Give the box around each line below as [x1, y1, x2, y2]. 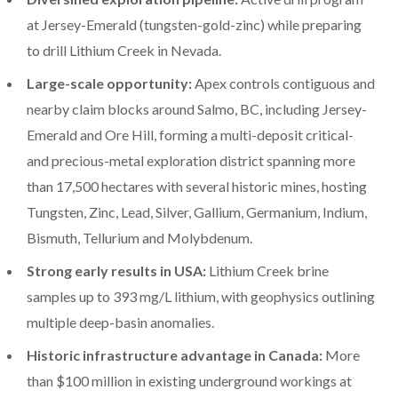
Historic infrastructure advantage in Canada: [27, 346, 322, 364]
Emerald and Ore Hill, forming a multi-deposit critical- [27, 126, 354, 144]
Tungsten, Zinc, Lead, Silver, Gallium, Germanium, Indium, [27, 203, 367, 221]
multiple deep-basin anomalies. [27, 314, 214, 331]
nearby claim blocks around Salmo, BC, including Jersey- [27, 100, 367, 118]
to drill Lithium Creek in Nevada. [27, 42, 221, 60]
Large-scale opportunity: [27, 75, 192, 92]
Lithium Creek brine [206, 262, 329, 280]
